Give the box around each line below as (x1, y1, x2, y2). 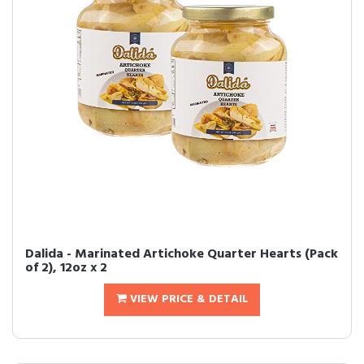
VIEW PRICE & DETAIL (127, 290, 248, 309)
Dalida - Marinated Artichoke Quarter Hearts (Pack (25, 244, 338, 265)
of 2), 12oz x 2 (25, 258, 107, 279)
